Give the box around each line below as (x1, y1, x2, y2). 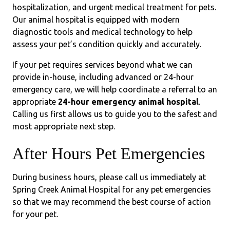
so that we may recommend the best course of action (12, 197, 211, 207)
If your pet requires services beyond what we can (12, 60, 193, 70)
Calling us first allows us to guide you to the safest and (12, 109, 217, 119)
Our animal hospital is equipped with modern (12, 15, 180, 25)
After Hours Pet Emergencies (12, 144, 205, 163)
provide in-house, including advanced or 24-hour (12, 72, 194, 82)
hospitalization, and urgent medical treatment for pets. (12, 3, 216, 12)
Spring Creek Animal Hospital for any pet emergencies (12, 185, 211, 195)
